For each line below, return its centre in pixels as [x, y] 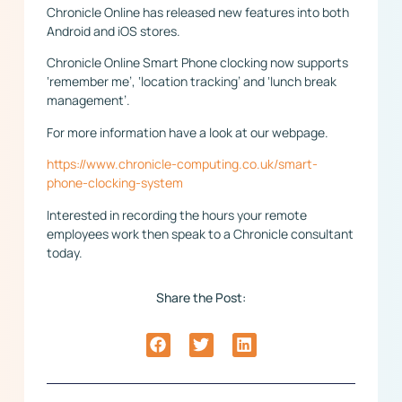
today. [64, 252]
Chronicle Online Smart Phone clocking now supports [197, 63]
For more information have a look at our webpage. [187, 132]
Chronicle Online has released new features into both [197, 12]
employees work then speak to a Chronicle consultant [200, 233]
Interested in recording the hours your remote [176, 214]
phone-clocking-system [114, 183]
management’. [88, 100]
